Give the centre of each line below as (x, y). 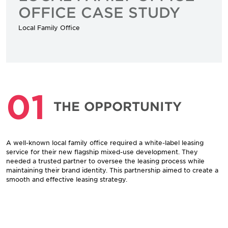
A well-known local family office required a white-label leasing (105, 142)
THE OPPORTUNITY (118, 106)
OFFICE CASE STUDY (99, 12)
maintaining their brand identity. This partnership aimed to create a (112, 170)
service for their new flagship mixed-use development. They (102, 151)
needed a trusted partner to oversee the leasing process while (105, 161)
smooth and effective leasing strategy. (67, 179)
